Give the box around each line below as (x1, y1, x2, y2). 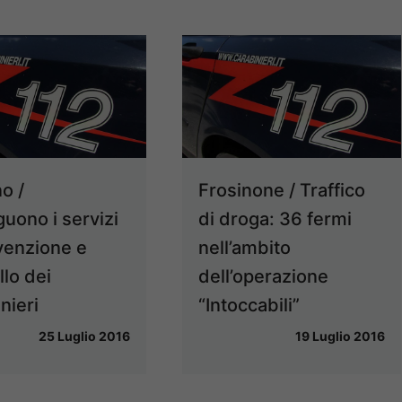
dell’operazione (198, 265, 329, 287)
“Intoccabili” (198, 293, 301, 316)
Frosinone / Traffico (198, 179, 366, 201)
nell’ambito (198, 236, 292, 258)
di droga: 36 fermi (198, 207, 353, 230)
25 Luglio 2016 (39, 328, 131, 344)
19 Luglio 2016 (295, 328, 386, 344)
